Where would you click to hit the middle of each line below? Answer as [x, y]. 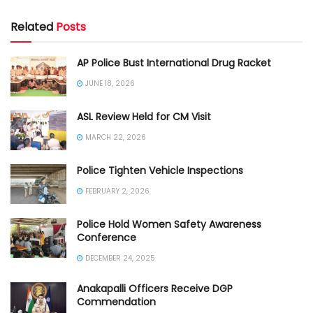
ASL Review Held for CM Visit [144, 116]
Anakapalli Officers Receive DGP [155, 289]
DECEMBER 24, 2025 [119, 259]
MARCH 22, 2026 [115, 137]
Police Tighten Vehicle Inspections [160, 171]
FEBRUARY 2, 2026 [116, 191]
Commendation [116, 302]
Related [32, 27]
